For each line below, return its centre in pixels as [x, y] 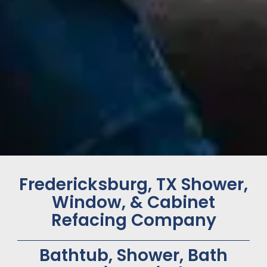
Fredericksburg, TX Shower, [133, 184]
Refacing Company [133, 220]
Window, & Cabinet [133, 202]
